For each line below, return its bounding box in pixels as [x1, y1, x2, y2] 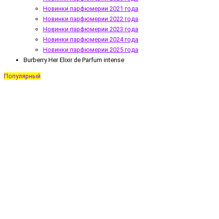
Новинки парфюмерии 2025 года [43, 45, 138, 53]
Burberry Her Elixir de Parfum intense [23, 56, 124, 64]
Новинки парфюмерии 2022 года [43, 15, 138, 22]
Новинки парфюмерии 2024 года [43, 35, 138, 43]
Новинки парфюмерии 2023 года [43, 25, 138, 33]
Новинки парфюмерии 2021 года [43, 4, 138, 12]
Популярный [4, 72, 41, 80]
